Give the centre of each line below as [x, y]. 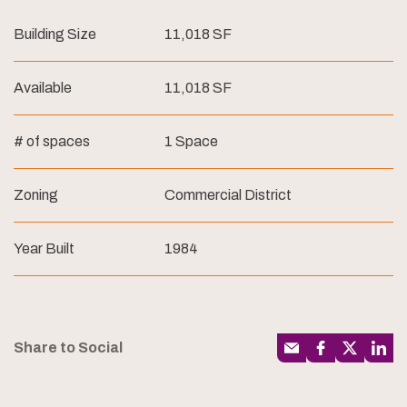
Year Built [44, 249]
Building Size [55, 35]
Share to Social [68, 347]
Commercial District [228, 195]
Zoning [36, 195]
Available [43, 88]
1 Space [191, 142]
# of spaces [52, 142]
